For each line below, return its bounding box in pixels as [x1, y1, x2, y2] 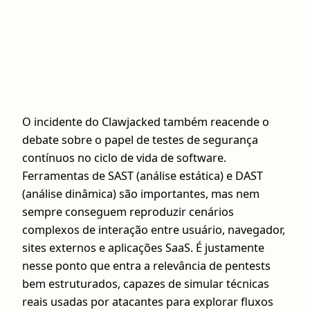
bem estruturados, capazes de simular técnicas [22, 276, 269, 292]
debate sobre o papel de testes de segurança [22, 132, 258, 148]
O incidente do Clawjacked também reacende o [22, 114, 269, 130]
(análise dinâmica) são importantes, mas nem [22, 186, 259, 202]
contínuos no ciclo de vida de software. [22, 150, 226, 166]
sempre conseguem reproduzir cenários [22, 204, 234, 220]
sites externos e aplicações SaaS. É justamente [22, 240, 264, 256]
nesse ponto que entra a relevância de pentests [22, 258, 271, 274]
